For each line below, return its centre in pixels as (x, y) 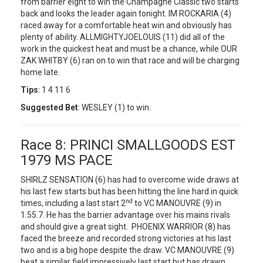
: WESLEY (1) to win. (114, 107)
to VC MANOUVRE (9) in (177, 203)
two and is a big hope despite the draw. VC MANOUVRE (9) (127, 250)
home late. (40, 72)
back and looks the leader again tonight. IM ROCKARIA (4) (126, 14)
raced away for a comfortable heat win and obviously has (126, 25)
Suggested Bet (49, 107)
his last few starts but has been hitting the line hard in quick (129, 191)
